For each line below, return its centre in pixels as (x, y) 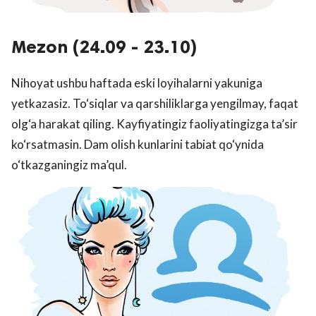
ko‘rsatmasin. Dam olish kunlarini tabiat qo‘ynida (138, 144)
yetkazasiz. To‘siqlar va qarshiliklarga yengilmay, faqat (155, 103)
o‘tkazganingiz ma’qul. (69, 164)
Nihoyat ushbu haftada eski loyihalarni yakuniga (137, 83)
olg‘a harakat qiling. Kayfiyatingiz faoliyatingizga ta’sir (154, 123)
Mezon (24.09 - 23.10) (104, 47)
